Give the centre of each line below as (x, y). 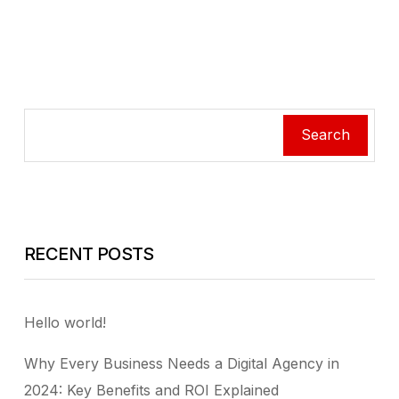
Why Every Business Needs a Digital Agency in (182, 363)
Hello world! (65, 322)
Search (326, 134)
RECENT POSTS (89, 253)
